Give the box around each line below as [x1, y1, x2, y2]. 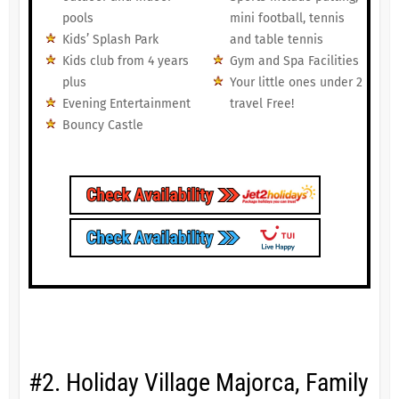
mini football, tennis [229, 11, 345, 27]
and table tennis [229, 32, 323, 48]
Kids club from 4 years [61, 53, 189, 69]
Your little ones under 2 [229, 75, 362, 91]
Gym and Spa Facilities [229, 53, 359, 69]
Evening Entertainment [61, 96, 191, 112]
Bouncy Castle [61, 118, 143, 134]
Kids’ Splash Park [61, 32, 159, 48]
